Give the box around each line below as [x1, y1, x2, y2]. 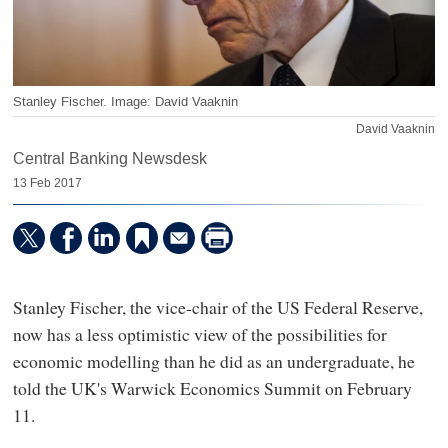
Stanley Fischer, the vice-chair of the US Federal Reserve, [12, 295, 423, 320]
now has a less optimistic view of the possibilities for [12, 322, 387, 347]
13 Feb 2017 [12, 175, 82, 192]
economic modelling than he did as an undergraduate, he [12, 349, 415, 374]
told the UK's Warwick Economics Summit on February [12, 376, 412, 401]
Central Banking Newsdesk [12, 148, 207, 170]
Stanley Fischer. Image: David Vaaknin [12, 92, 238, 110]
